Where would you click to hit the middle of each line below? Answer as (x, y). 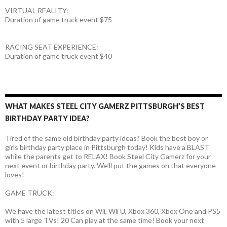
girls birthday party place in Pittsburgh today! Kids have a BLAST (107, 147)
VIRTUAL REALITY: (37, 11)
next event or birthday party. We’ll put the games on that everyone (110, 166)
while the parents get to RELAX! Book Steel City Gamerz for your (108, 157)
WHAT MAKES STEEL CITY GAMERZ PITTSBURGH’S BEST (105, 106)
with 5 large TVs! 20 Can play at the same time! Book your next (105, 220)
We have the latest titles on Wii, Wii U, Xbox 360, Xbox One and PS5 (113, 211)
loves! (15, 175)
